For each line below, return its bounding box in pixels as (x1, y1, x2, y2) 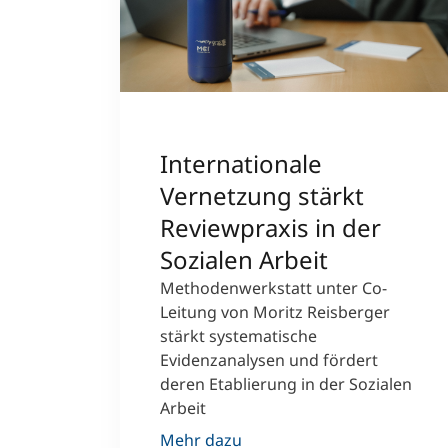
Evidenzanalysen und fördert (160, 349, 378, 371)
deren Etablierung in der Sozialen (160, 373, 412, 395)
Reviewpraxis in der (160, 211, 381, 244)
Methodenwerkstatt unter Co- (160, 277, 387, 299)
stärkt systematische (160, 325, 317, 347)
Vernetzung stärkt (160, 179, 364, 212)
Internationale (160, 147, 322, 180)
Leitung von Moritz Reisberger (160, 301, 390, 323)
